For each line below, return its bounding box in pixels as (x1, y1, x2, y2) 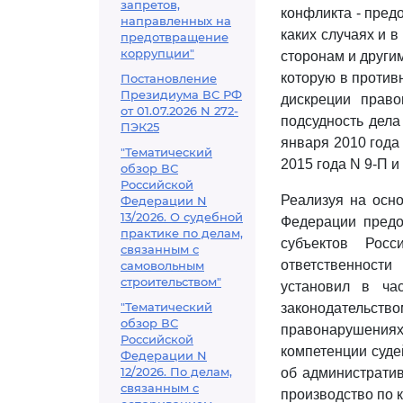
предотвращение (121, 30, 228, 44)
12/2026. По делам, (121, 364, 232, 379)
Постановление (121, 71, 217, 85)
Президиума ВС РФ (121, 87, 242, 102)
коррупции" (121, 46, 194, 60)
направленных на (121, 13, 231, 28)
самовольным (121, 258, 204, 273)
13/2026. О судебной (121, 210, 243, 224)
